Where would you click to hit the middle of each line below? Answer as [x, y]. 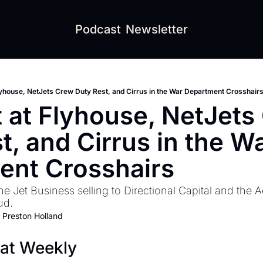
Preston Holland [33, 216]
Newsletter [157, 29]
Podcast [98, 29]
